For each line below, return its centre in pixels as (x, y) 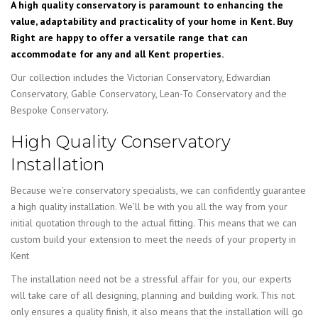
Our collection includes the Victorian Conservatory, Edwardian (141, 78)
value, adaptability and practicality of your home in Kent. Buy (152, 22)
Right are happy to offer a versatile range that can (129, 38)
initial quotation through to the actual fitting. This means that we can (154, 223)
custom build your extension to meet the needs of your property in (153, 239)
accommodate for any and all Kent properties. (117, 54)
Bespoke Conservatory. (60, 110)
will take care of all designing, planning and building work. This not (153, 295)
